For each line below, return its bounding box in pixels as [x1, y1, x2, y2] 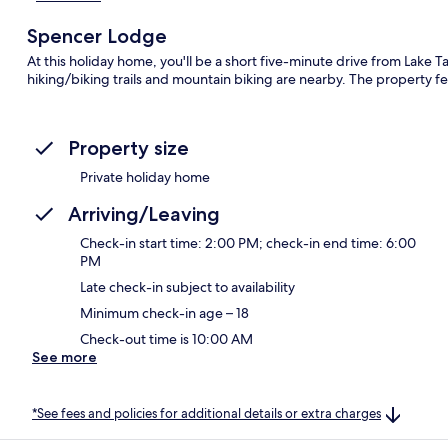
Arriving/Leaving [68, 201, 220, 226]
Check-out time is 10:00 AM [80, 329, 253, 348]
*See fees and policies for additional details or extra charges [32, 404, 381, 422]
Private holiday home [80, 167, 210, 186]
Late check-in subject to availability [80, 277, 295, 296]
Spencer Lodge [26, 23, 167, 48]
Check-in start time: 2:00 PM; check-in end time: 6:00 [80, 233, 416, 252]
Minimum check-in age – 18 [80, 303, 249, 322]
